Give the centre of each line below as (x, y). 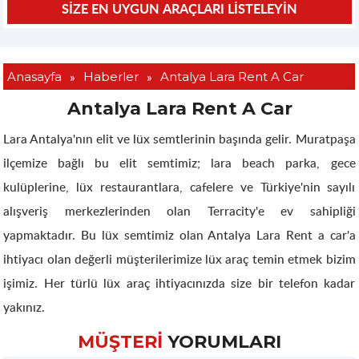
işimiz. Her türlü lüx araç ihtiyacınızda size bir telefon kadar (179, 283)
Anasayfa (34, 76)
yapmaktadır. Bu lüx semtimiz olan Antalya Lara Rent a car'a (179, 235)
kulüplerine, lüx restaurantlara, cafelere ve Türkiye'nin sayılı (179, 187)
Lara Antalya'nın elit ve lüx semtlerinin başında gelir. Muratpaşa (179, 139)
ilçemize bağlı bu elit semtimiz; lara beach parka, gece (179, 163)
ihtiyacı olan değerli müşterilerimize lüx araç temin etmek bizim (179, 259)
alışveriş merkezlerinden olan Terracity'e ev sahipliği (179, 211)
